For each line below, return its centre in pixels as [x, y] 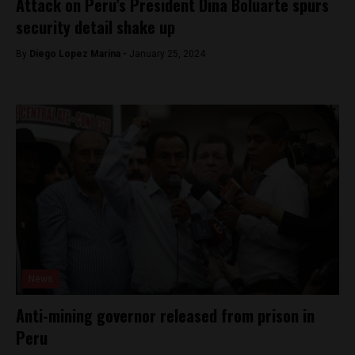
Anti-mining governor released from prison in [165, 315]
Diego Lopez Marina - [79, 54]
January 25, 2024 [167, 54]
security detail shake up [95, 27]
